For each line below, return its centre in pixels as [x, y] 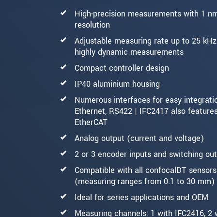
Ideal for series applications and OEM [141, 197]
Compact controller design [122, 68]
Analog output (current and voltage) [139, 138]
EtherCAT [91, 122]
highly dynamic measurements [129, 52]
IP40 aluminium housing [117, 84]
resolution [92, 25]
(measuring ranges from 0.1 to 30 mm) [145, 181]
